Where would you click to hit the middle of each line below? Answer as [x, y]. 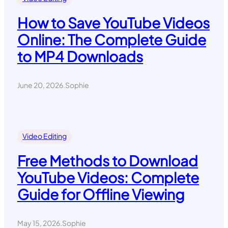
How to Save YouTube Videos [113, 22]
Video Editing [45, 136]
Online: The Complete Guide [112, 39]
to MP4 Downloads [80, 56]
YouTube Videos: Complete [108, 177]
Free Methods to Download [108, 160]
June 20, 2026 [40, 85]
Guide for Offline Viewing [101, 194]
